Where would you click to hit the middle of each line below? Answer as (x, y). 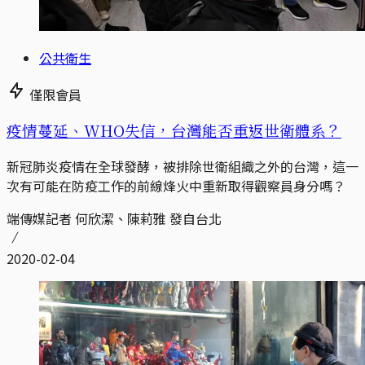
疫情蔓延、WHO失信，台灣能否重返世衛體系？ (174, 130)
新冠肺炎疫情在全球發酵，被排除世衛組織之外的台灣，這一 (182, 167)
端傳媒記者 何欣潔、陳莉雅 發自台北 (114, 219)
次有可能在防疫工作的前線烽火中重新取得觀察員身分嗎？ (176, 186)
